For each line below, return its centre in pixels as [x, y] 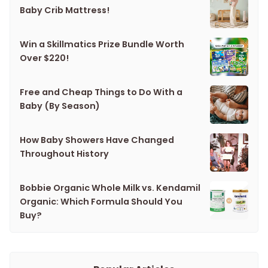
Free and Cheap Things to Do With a [101, 92]
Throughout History [64, 154]
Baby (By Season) [60, 106]
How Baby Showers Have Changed [97, 140]
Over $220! [44, 58]
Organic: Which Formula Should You [101, 202]
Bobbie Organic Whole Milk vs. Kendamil [110, 188]
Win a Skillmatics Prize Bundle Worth [102, 45]
